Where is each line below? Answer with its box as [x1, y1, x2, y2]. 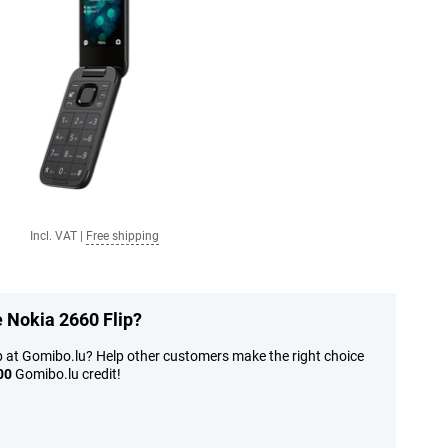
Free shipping [86, 229, 159, 243]
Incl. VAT [30, 229, 77, 243]
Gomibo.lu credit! [12, 366, 121, 382]
